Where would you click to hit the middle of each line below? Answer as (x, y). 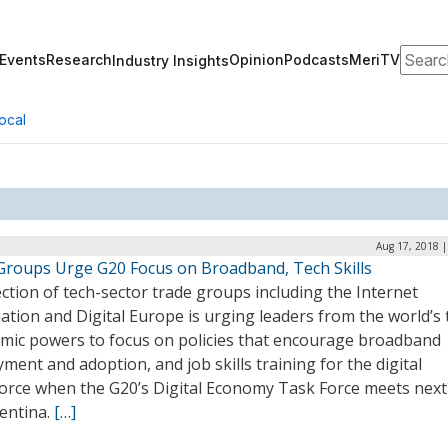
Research (79, 59)
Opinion (256, 59)
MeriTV (374, 59)
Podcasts (316, 59)
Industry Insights (170, 60)
